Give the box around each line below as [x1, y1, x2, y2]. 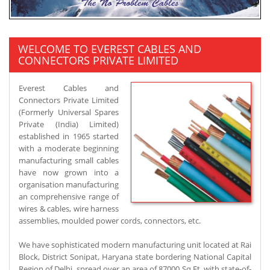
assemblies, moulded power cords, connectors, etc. [19, 215, 201, 227]
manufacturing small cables [19, 155, 119, 166]
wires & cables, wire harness [19, 203, 119, 215]
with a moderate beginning [19, 143, 119, 154]
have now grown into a [19, 167, 119, 178]
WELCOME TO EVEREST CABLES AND [18, 42, 201, 57]
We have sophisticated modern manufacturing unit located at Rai [19, 239, 251, 251]
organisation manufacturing [19, 179, 119, 190]
